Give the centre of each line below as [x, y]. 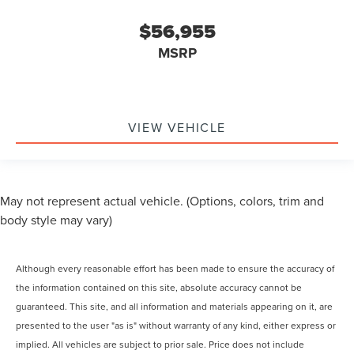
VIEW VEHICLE [177, 128]
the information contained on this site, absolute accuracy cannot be [159, 288]
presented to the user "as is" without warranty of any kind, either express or [176, 326]
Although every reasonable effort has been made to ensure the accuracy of [175, 269]
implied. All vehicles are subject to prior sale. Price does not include [160, 345]
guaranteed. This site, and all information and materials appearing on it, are [175, 307]
